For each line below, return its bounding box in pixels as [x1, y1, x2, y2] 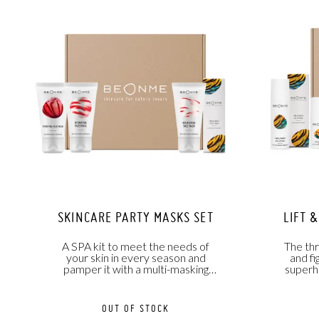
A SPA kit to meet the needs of [62, 239, 209, 253]
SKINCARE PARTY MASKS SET [58, 209, 214, 226]
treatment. [109, 273, 162, 288]
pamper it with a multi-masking [63, 262, 209, 276]
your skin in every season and [66, 251, 206, 265]
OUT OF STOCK [102, 302, 169, 315]
